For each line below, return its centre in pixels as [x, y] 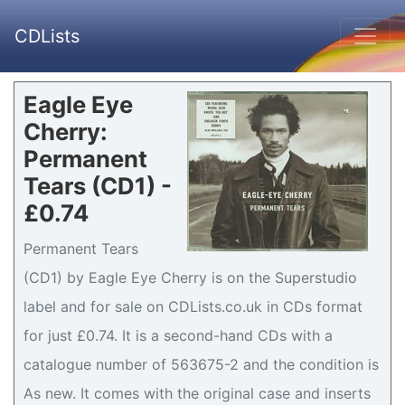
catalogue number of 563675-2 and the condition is [201, 364]
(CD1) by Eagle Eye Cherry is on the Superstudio [190, 278]
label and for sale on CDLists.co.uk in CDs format [193, 306]
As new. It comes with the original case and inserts [197, 393]
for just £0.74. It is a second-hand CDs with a [178, 335]
